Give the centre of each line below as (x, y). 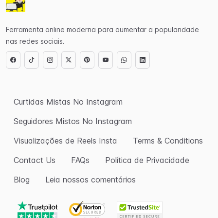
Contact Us (35, 160)
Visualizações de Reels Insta (65, 141)
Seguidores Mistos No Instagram (73, 121)
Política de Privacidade (147, 160)
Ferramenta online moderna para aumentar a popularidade (102, 29)
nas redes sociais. (35, 41)
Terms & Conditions (168, 141)
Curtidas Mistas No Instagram (68, 102)
